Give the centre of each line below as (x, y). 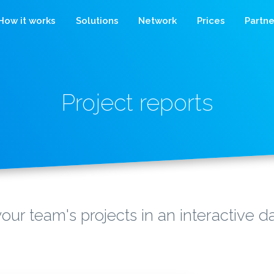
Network (158, 20)
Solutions (97, 20)
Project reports (137, 103)
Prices (211, 20)
